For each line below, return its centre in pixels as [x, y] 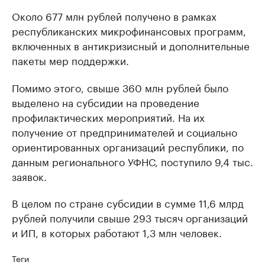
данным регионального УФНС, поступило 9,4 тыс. [132, 161]
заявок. [29, 176]
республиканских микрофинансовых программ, [129, 30]
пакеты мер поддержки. [70, 60]
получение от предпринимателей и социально [125, 131]
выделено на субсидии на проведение [106, 102]
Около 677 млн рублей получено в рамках [114, 15]
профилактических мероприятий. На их [108, 117]
